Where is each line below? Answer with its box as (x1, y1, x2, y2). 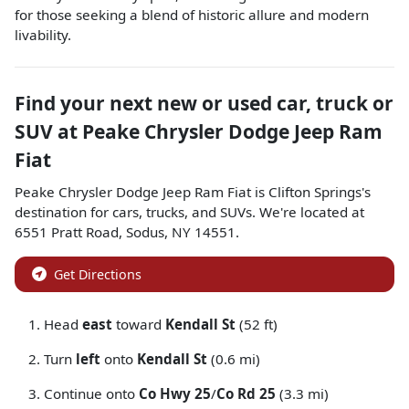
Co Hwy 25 (139, 383, 211, 403)
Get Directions (54, 265, 142, 283)
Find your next (15, 89, 157, 116)
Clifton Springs (268, 182, 362, 201)
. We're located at (252, 202, 364, 221)
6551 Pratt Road (15, 222, 119, 241)
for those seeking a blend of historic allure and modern (15, 5, 369, 24)
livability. (15, 25, 71, 44)
